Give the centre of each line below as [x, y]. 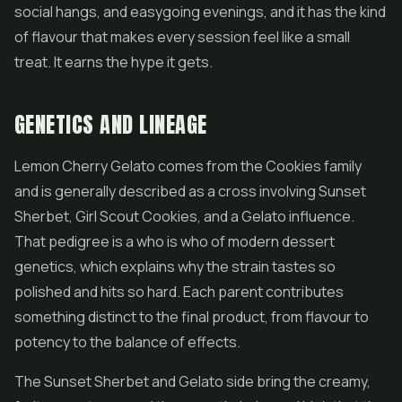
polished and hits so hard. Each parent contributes [179, 292]
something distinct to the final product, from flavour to [192, 317]
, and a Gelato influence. [276, 216]
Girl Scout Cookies [136, 216]
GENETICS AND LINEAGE [111, 125]
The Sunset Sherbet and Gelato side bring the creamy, [192, 381]
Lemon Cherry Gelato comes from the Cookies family [188, 166]
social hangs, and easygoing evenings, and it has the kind [200, 12]
